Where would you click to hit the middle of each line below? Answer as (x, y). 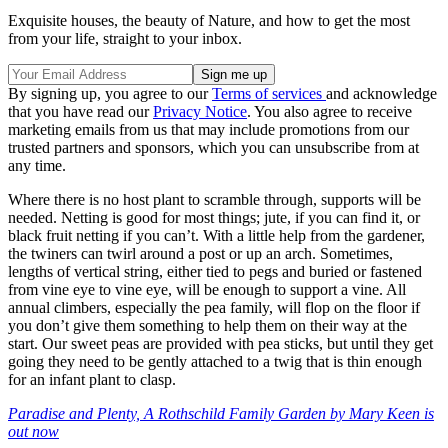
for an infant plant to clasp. (92, 379)
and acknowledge (381, 93)
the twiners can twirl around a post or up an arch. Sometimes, (200, 253)
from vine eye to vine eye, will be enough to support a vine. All (207, 289)
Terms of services (269, 93)
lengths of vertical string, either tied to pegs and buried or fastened (215, 271)
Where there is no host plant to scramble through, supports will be (214, 199)
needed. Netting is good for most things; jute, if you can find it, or (214, 217)
